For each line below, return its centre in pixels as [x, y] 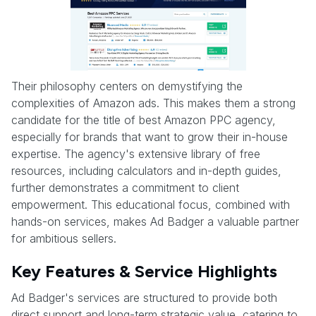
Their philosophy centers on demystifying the [127, 86]
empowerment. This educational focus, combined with [151, 204]
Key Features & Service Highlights [144, 271]
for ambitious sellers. [64, 238]
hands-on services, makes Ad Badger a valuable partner [155, 221]
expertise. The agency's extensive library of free [136, 153]
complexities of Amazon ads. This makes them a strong [153, 103]
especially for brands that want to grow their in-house [150, 136]
